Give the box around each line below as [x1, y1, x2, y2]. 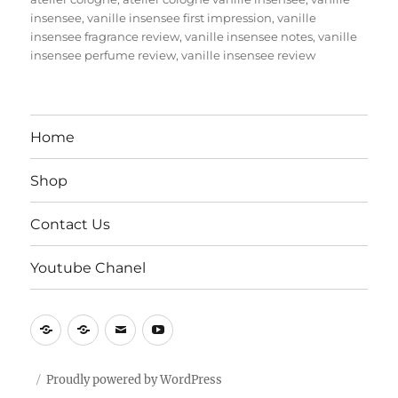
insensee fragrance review [30, 28, 180, 44]
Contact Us [30, 215, 111, 233]
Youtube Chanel [30, 259, 147, 276]
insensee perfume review [30, 47, 177, 62]
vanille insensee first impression [87, 10, 273, 25]
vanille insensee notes [185, 28, 314, 44]
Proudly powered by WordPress [46, 371, 223, 387]
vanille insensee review [181, 47, 316, 62]
